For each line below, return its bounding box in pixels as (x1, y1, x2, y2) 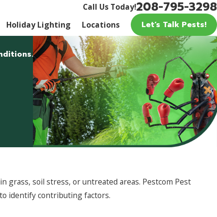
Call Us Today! (83, 1, 136, 12)
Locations (82, 19, 120, 31)
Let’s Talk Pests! (141, 18, 207, 31)
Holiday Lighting (6, 19, 71, 31)
